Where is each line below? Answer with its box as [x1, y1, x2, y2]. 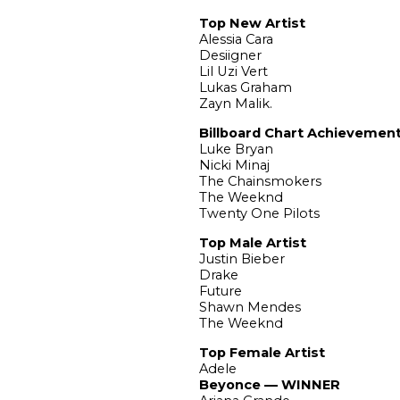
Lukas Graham [198, 79, 292, 96]
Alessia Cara [198, 30, 273, 47]
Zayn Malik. [198, 95, 272, 112]
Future [198, 282, 242, 299]
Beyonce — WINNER [198, 376, 340, 393]
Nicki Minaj [198, 156, 270, 173]
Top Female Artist [198, 344, 325, 361]
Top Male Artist [198, 234, 306, 251]
